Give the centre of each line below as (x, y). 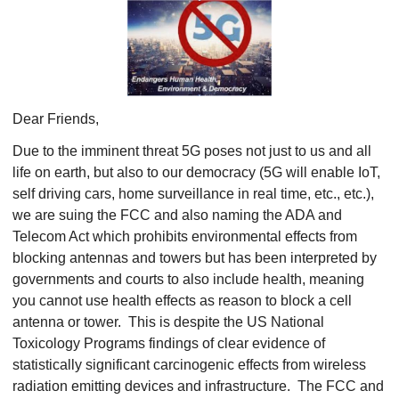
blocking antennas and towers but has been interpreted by (195, 258)
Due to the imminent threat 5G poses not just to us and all (192, 151)
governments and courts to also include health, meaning (188, 279)
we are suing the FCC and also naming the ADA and (177, 215)
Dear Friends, (56, 119)
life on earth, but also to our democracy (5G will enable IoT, (196, 172)
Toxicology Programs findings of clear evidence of (169, 343)
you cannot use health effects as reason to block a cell (182, 301)
